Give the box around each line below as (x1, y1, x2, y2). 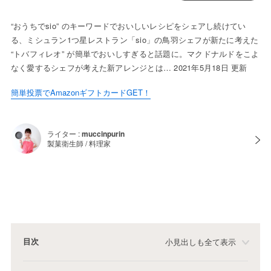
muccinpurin (81, 128, 125, 140)
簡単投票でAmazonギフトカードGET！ (10, 87, 151, 99)
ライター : (47, 128, 82, 139)
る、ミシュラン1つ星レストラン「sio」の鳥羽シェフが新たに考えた (10, 34, 259, 46)
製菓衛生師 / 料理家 (47, 138, 111, 149)
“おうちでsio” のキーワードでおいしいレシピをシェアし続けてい (10, 20, 246, 32)
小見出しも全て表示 (165, 237, 237, 247)
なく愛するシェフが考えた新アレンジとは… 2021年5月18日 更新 (10, 62, 247, 74)
